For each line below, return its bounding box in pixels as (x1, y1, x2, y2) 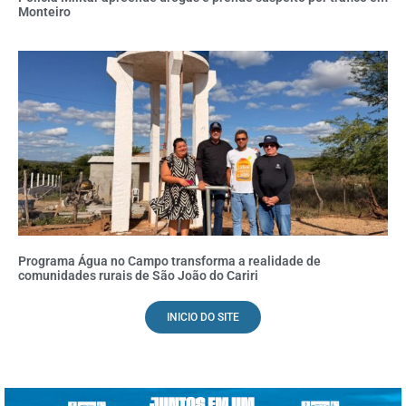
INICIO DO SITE (167, 311, 239, 324)
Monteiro (18, 5, 71, 20)
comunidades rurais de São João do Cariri (18, 268, 258, 284)
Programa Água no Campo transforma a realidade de (18, 254, 321, 269)
